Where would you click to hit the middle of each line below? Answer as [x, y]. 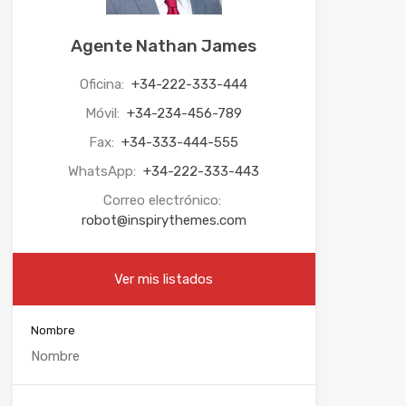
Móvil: [105, 113]
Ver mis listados [164, 279]
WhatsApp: [104, 171]
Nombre [53, 330]
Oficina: [104, 84]
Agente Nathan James [164, 45]
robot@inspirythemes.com [164, 220]
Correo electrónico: [164, 200]
